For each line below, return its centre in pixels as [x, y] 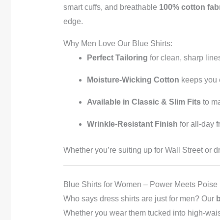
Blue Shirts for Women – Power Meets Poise [140, 184]
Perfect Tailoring [117, 57]
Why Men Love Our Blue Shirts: [118, 43]
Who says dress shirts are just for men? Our [139, 198]
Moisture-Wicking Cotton [133, 80]
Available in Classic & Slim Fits [144, 102]
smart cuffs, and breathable [111, 7]
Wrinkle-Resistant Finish [132, 124]
